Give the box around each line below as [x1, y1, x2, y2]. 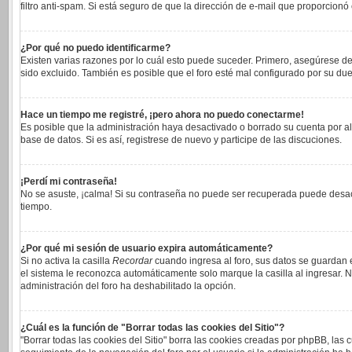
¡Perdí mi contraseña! [20, 176, 117, 187]
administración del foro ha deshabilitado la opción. [20, 280, 236, 291]
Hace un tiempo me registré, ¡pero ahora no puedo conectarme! [20, 109, 304, 120]
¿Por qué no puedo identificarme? [20, 42, 170, 53]
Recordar [112, 255, 152, 266]
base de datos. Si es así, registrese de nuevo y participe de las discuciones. [20, 134, 342, 145]
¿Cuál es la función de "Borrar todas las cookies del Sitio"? [20, 322, 284, 333]
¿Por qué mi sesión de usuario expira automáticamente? [20, 243, 273, 254]
